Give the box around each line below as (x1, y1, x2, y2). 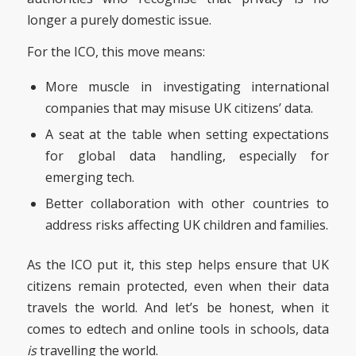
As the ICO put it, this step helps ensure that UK (26, 256, 330, 274)
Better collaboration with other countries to (44, 195, 330, 213)
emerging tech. (44, 168, 134, 187)
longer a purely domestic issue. (26, 10, 211, 29)
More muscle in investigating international (44, 78, 330, 96)
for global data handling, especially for (44, 147, 330, 165)
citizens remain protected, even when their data (26, 277, 330, 296)
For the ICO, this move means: (26, 43, 205, 61)
